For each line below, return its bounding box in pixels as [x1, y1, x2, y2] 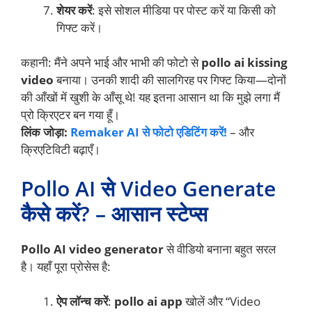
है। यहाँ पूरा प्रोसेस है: [21, 258, 111, 274]
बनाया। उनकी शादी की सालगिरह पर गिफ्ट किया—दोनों [54, 72, 286, 88]
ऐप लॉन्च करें [56, 293, 108, 310]
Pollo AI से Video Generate [21, 173, 276, 203]
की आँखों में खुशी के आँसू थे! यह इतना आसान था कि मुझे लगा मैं [21, 89, 280, 106]
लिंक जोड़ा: [21, 124, 68, 141]
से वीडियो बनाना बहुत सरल [164, 240, 276, 257]
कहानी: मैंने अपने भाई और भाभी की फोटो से [21, 54, 201, 71]
